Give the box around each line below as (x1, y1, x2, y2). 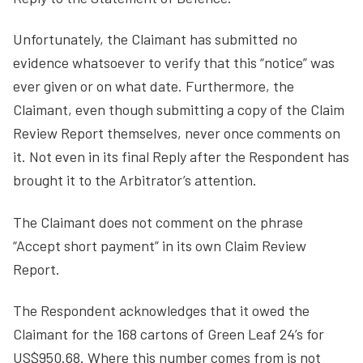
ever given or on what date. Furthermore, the (13, 77, 294, 95)
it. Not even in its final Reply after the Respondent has (13, 147, 349, 165)
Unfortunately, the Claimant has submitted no (13, 30, 297, 48)
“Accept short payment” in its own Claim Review (13, 236, 306, 254)
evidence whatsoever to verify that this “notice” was (13, 53, 335, 71)
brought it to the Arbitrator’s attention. (13, 171, 257, 189)
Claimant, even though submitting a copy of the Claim (13, 100, 344, 118)
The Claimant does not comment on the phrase (13, 212, 303, 231)
